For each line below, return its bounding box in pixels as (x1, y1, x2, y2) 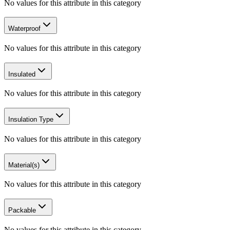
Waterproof (8, 25, 41, 33)
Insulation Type (8, 116, 53, 124)
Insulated (8, 70, 35, 78)
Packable (8, 206, 36, 214)
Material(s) (8, 161, 40, 169)
